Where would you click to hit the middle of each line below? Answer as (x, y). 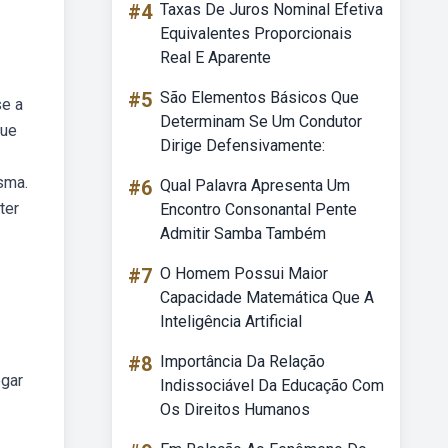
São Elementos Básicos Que (259, 97)
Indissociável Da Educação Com (272, 385)
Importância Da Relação (242, 361)
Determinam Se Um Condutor (261, 121)
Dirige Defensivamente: (242, 145)
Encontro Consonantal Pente (258, 209)
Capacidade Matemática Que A (267, 297)
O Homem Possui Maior (244, 273)
